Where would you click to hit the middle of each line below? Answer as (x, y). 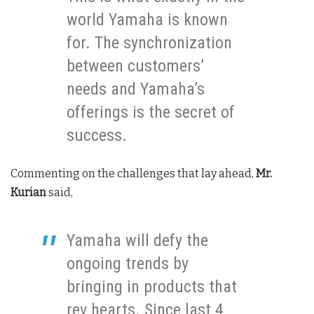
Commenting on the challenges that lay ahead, (133, 174)
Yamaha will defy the (137, 241)
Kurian (28, 193)
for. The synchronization (149, 43)
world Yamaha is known (147, 20)
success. (97, 136)
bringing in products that (152, 287)
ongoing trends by (128, 264)
